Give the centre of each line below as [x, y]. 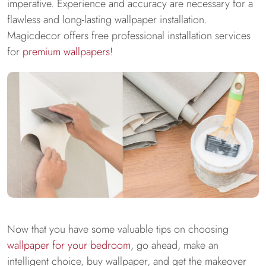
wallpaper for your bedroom [69, 245]
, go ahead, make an [175, 245]
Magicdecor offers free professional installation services [129, 36]
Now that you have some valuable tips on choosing [118, 229]
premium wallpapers [66, 52]
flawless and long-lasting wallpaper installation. [107, 20]
